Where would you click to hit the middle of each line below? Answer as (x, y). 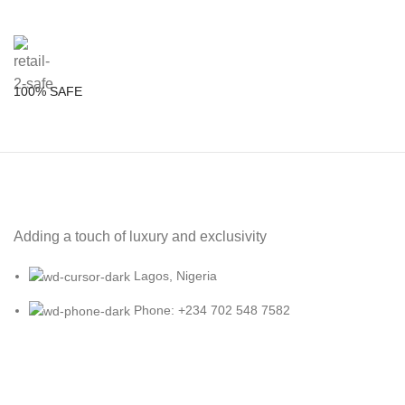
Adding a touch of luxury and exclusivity (140, 236)
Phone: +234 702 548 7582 (212, 310)
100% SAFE (48, 91)
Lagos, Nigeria (175, 275)
